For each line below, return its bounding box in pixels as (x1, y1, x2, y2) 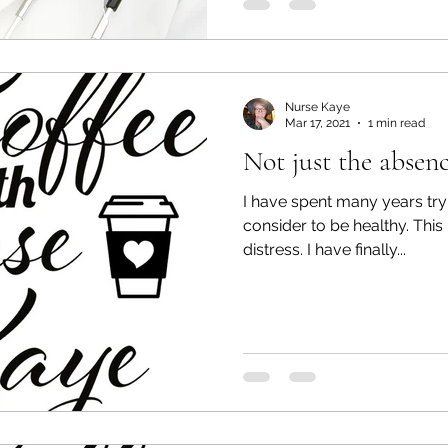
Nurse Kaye (285, 99, 350, 114)
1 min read (368, 116, 425, 130)
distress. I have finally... (243, 239, 406, 259)
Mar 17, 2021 (285, 116, 350, 130)
